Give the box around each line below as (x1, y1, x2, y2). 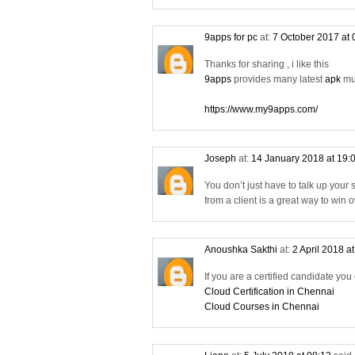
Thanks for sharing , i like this (204, 59, 329, 70)
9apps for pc (204, 32, 258, 43)
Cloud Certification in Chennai (204, 286, 334, 297)
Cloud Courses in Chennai (204, 301, 319, 312)
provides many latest (234, 74, 325, 85)
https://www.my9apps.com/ (204, 104, 318, 115)
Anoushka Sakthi (204, 244, 277, 255)
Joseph (204, 153, 236, 164)
